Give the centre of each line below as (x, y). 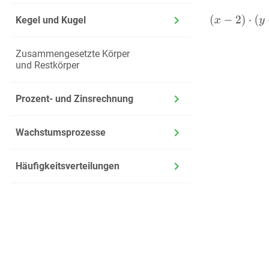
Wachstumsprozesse (60, 132)
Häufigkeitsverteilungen (67, 166)
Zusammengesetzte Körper (72, 54)
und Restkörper (47, 65)
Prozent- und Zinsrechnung (74, 99)
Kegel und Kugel (50, 20)
